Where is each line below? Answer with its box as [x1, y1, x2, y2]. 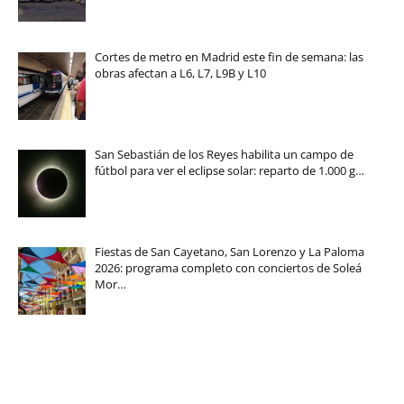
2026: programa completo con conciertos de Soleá [94, 260, 362, 277]
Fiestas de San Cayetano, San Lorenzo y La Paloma [94, 243, 364, 261]
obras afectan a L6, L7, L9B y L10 [94, 64, 266, 81]
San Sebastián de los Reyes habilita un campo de [94, 145, 353, 162]
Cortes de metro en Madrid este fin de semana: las [94, 48, 363, 65]
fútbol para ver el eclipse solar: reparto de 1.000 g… [94, 161, 364, 179]
